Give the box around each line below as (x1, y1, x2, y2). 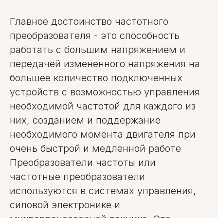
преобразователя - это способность (10, 30, 180, 41)
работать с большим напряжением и (10, 44, 185, 55)
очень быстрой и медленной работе (10, 143, 181, 154)
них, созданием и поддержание (10, 114, 161, 126)
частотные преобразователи (10, 171, 145, 182)
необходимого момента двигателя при (10, 128, 196, 140)
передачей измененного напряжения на (10, 58, 200, 70)
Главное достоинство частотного (10, 16, 168, 27)
